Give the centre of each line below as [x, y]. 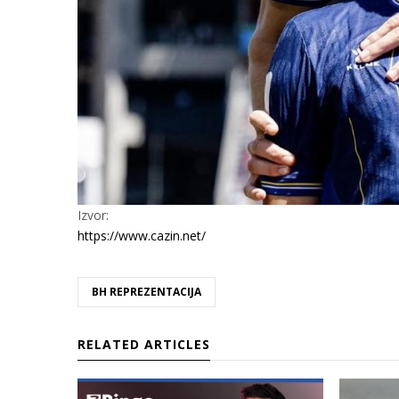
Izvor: [93, 215]
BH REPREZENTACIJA [147, 291]
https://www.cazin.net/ [142, 235]
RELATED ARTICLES [144, 344]
